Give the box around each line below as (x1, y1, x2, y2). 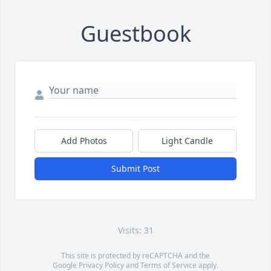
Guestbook (80, 19, 191, 48)
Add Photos (60, 135, 107, 146)
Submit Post (111, 163, 160, 174)
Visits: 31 (117, 224, 154, 236)
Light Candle (162, 135, 213, 146)
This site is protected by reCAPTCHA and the (61, 250, 210, 261)
